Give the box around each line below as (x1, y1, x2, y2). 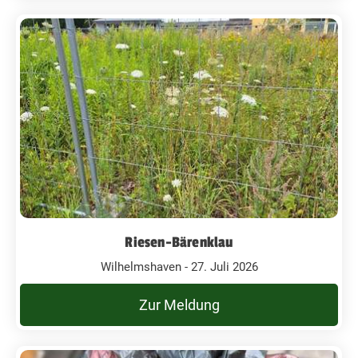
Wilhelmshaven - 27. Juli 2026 (100, 259, 258, 274)
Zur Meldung (138, 296, 220, 313)
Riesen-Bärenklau (125, 233, 233, 251)
